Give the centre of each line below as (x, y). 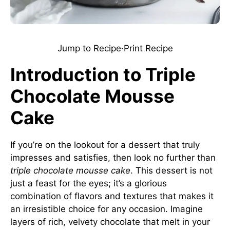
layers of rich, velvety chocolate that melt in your (110, 222)
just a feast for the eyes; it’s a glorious (89, 183)
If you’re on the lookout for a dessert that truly (105, 145)
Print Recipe (148, 48)
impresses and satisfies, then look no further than (113, 158)
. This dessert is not (171, 170)
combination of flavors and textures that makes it (112, 196)
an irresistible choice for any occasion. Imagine (107, 209)
